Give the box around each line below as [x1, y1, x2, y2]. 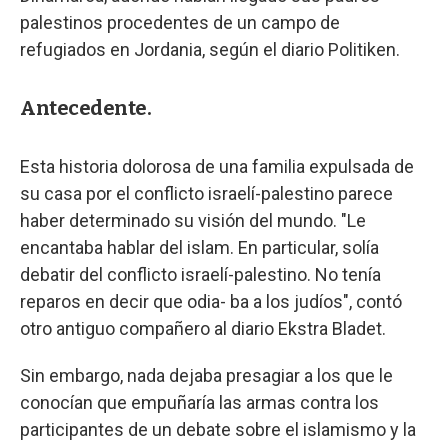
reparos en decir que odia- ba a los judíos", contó [20, 291, 402, 312]
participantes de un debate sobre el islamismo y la [20, 419, 416, 440]
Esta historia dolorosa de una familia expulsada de [20, 156, 414, 177]
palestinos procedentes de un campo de [20, 12, 340, 33]
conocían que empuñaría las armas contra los [20, 392, 379, 413]
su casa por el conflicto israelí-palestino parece [20, 183, 393, 204]
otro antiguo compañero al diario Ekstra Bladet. [20, 318, 386, 339]
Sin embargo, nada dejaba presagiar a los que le [20, 365, 393, 386]
